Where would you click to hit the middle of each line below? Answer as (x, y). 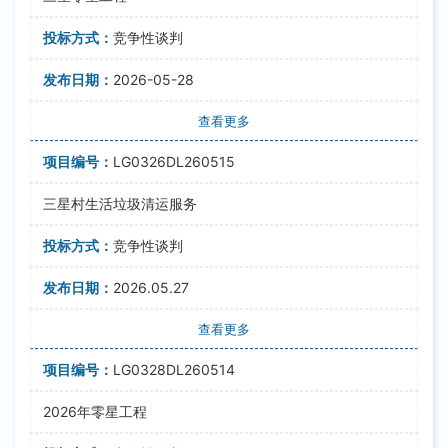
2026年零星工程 (95, 411)
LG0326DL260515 (174, 161)
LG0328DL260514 (174, 369)
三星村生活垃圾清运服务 (120, 203)
